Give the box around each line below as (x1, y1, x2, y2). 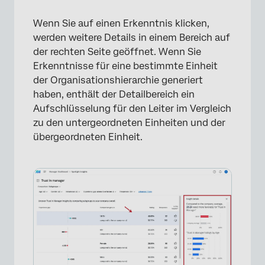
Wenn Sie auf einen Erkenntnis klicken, (33, 18, 209, 30)
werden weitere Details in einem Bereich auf (33, 32, 230, 44)
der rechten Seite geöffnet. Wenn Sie (33, 46, 201, 58)
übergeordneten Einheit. (33, 131, 143, 143)
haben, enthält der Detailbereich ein (33, 89, 195, 101)
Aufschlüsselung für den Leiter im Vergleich (33, 103, 231, 115)
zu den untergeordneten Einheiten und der (33, 117, 225, 129)
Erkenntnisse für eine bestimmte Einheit (33, 60, 218, 72)
